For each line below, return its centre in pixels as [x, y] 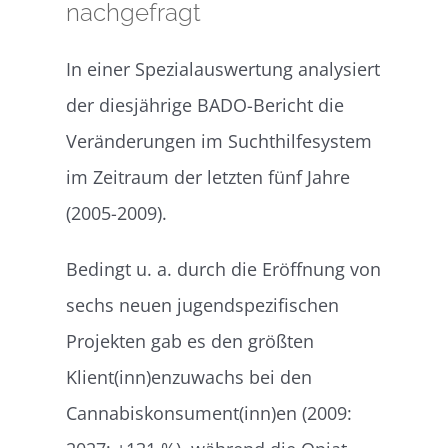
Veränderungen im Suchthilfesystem [219, 140]
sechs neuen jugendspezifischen [203, 304]
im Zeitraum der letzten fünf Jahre [208, 176]
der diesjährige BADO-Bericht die [205, 104]
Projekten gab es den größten [190, 340]
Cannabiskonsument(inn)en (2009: [209, 412]
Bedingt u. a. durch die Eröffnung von [224, 268]
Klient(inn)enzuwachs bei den [189, 376]
